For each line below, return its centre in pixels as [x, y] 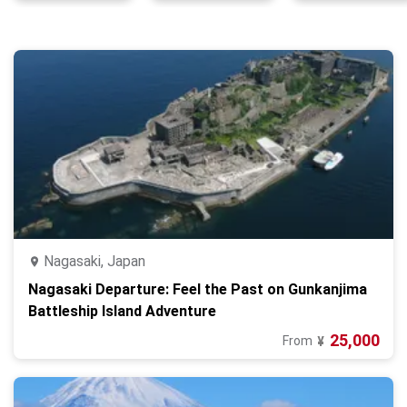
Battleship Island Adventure [122, 311]
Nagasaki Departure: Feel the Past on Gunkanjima [198, 289]
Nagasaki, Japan [94, 261]
